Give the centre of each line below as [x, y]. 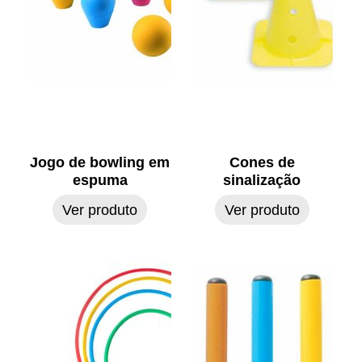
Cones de [262, 162]
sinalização [262, 179]
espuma [100, 179]
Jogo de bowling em [100, 162]
